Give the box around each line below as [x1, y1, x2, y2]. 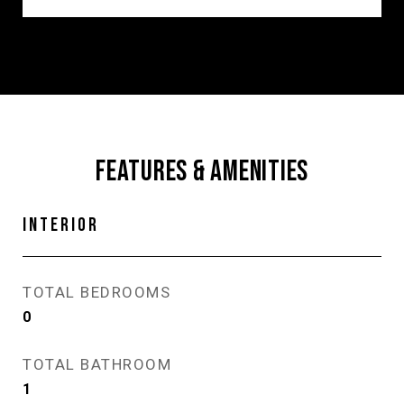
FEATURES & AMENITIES [96, 154, 308, 189]
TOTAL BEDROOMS [23, 283, 170, 301]
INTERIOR [23, 214, 99, 236]
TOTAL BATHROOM [23, 355, 171, 373]
